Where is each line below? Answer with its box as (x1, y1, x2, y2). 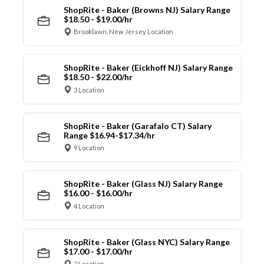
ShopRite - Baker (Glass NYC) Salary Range (63, 236, 230, 247)
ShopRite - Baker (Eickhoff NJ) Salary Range (63, 62, 233, 73)
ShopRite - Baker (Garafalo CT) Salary (63, 120, 212, 131)
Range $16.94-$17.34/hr (63, 130, 155, 140)
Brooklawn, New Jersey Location (74, 28, 173, 36)
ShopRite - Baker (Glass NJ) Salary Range (63, 179, 223, 189)
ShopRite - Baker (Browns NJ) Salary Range (63, 4, 230, 15)
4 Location (74, 202, 104, 210)
